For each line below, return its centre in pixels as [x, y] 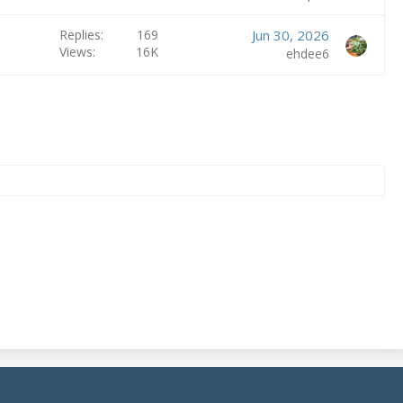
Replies [80, 35]
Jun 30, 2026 [290, 35]
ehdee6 [307, 54]
